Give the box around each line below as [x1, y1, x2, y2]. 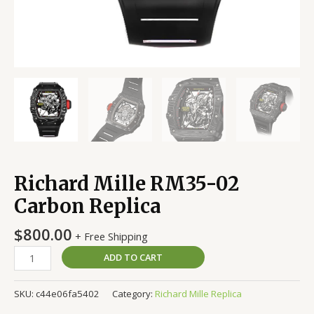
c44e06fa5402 [36, 287, 100, 300]
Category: [112, 287, 155, 300]
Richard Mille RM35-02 [14, 171, 239, 196]
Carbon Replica [14, 193, 161, 218]
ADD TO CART [103, 250, 163, 264]
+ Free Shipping [75, 229, 148, 244]
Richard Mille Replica [155, 287, 242, 300]
